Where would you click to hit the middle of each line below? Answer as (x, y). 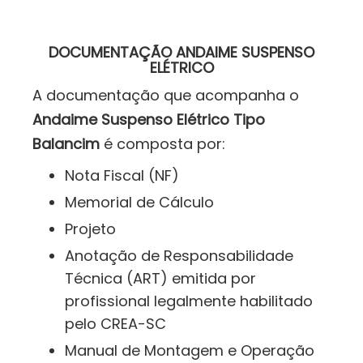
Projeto (90, 229)
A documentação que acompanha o (166, 96)
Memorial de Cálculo (139, 203)
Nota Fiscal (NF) (122, 176)
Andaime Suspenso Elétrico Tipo (149, 120)
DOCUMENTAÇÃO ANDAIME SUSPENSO (181, 53)
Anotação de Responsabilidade (179, 256)
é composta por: (162, 144)
